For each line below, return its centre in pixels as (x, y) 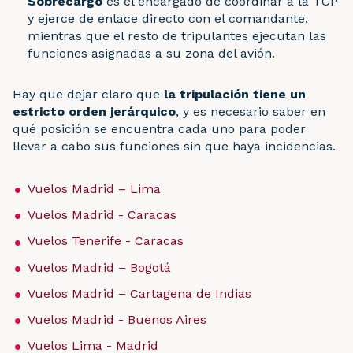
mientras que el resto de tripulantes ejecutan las (177, 36)
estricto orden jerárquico (94, 112)
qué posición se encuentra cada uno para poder (159, 129)
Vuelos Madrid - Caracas (102, 215)
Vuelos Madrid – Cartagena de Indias (140, 293)
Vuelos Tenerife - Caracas (106, 241)
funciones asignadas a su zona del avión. (152, 54)
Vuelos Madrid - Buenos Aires (117, 320)
